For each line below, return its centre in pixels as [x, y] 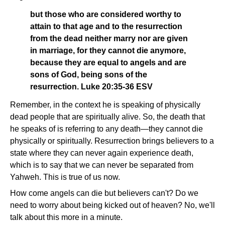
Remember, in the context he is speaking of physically [105, 105]
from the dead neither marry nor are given [109, 38]
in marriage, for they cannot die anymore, [108, 50]
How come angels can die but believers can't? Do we [104, 193]
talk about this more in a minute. [66, 217]
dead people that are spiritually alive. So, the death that [107, 117]
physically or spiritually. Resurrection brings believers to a [112, 141]
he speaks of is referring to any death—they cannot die [106, 129]
